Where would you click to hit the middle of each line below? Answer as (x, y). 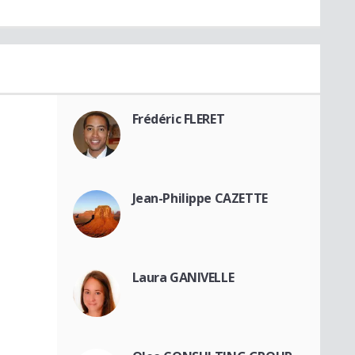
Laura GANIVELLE (183, 278)
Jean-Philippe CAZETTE (200, 198)
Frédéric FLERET (178, 119)
